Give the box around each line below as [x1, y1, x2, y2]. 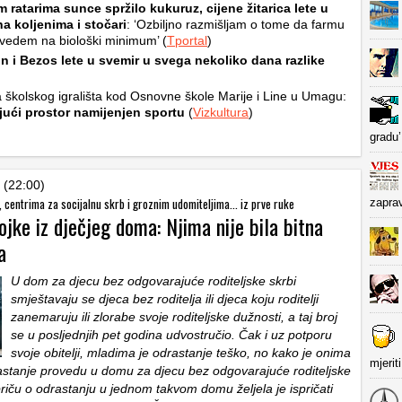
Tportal [167, 33, 207, 48]
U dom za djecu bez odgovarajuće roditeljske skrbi [11, 274, 296, 288]
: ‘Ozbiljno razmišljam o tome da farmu [127, 17, 345, 31]
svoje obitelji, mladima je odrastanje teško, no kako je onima [11, 345, 351, 360]
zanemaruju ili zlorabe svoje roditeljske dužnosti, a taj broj [11, 310, 337, 324]
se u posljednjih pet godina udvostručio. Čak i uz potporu [11, 328, 332, 342]
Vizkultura [193, 105, 249, 119]
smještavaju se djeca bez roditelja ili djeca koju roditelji [11, 292, 319, 306]
